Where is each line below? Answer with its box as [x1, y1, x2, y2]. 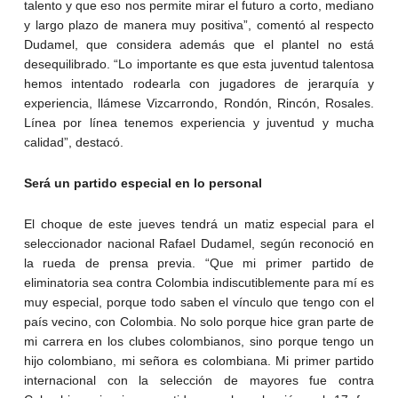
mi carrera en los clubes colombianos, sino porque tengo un [23, 334, 375, 349]
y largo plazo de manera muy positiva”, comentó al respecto [23, 18, 375, 33]
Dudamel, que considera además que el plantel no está [23, 37, 375, 52]
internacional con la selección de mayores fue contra [23, 373, 375, 388]
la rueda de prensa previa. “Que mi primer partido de [23, 256, 375, 271]
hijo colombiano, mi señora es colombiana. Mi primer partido [23, 354, 375, 369]
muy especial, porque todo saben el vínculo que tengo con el [23, 295, 375, 310]
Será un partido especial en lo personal [23, 176, 262, 191]
